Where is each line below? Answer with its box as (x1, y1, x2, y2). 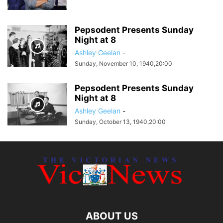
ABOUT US (85, 210, 138, 222)
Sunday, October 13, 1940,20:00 (75, 118, 166, 125)
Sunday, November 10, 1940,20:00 (75, 60, 172, 67)
